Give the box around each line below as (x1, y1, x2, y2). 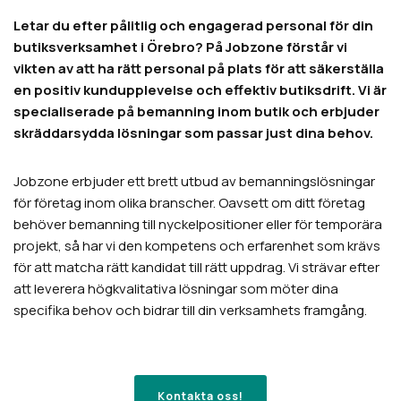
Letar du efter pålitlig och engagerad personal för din (13, 15, 373, 35)
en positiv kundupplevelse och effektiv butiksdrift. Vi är (13, 80, 387, 99)
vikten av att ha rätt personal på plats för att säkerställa (13, 58, 384, 78)
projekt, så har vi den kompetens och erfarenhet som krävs (13, 235, 380, 255)
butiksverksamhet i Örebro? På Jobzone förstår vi (13, 37, 347, 56)
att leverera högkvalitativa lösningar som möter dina (13, 278, 338, 298)
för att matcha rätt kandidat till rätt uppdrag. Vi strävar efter (13, 257, 380, 277)
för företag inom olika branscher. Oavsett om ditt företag (13, 192, 365, 212)
